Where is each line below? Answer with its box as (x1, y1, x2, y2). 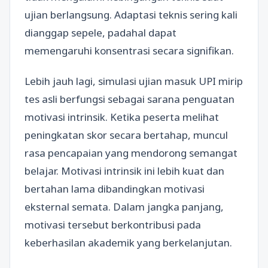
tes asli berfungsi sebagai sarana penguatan (25, 92, 234, 106)
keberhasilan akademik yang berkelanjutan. (25, 235, 232, 249)
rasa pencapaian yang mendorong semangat (25, 145, 237, 160)
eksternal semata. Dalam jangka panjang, (25, 199, 224, 214)
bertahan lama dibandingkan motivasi (25, 181, 205, 196)
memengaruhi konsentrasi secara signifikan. (25, 43, 234, 57)
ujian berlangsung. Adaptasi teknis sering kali (25, 7, 237, 22)
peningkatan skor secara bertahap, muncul (25, 127, 228, 142)
